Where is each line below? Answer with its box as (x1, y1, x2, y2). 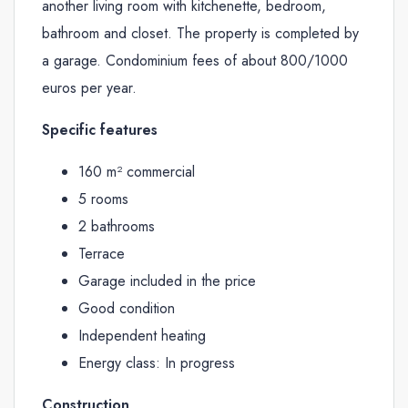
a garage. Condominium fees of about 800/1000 (42, 50, 348, 71)
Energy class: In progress (78, 352, 235, 373)
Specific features (42, 119, 158, 140)
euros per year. (42, 77, 137, 98)
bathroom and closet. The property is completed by (42, 23, 359, 44)
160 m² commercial (78, 161, 195, 182)
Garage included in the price (78, 270, 256, 291)
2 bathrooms (78, 216, 155, 237)
